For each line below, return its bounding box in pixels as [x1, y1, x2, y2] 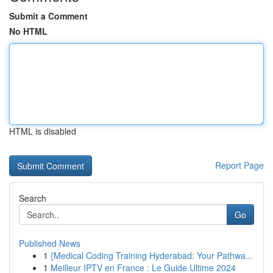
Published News [19, 237, 80, 249]
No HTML [9, 25, 48, 37]
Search [19, 192, 46, 204]
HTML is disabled [9, 125, 76, 137]
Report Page [215, 159, 264, 171]
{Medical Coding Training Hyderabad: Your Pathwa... [51, 249, 253, 261]
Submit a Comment [9, 10, 88, 22]
